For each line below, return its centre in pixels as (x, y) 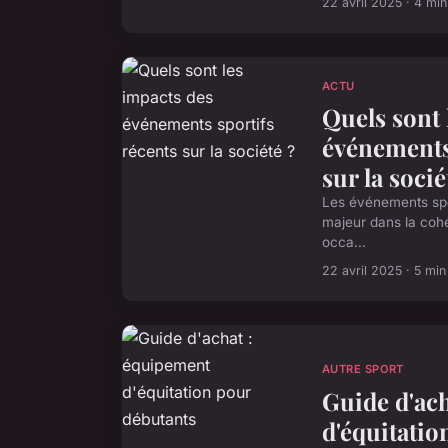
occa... (344, 242)
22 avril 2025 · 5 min (384, 271)
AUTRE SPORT (363, 369)
